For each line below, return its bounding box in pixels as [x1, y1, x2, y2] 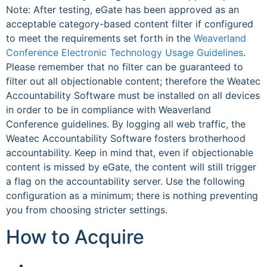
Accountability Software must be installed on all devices [6, 89, 260, 102]
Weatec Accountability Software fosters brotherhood [6, 132, 246, 145]
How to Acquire [6, 225, 144, 249]
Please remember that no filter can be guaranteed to [6, 61, 243, 73]
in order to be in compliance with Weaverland [6, 104, 211, 116]
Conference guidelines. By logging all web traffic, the [6, 118, 246, 131]
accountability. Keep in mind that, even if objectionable [6, 147, 253, 159]
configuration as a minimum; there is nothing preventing [6, 190, 258, 202]
